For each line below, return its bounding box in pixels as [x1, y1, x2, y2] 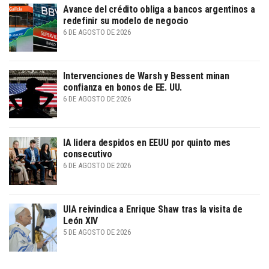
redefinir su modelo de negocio [63, 14, 189, 26]
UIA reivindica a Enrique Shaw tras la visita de [63, 203, 243, 215]
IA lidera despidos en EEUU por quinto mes [63, 136, 231, 148]
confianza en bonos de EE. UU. [63, 81, 183, 93]
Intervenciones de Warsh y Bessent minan [63, 70, 229, 82]
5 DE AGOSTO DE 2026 [63, 227, 131, 237]
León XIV [63, 214, 98, 226]
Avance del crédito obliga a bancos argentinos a [63, 3, 255, 15]
